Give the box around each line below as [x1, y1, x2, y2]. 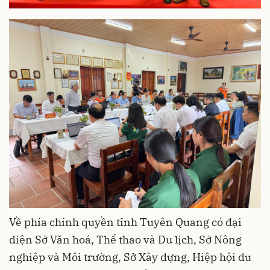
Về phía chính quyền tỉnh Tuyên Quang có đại [9, 215, 242, 230]
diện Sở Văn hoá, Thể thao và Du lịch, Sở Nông [9, 233, 242, 247]
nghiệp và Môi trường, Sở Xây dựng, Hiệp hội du [9, 250, 251, 265]
